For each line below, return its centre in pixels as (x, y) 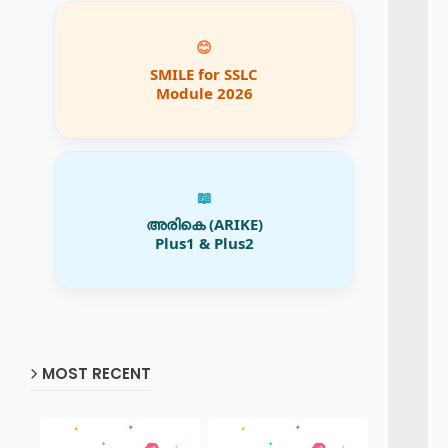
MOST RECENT (96, 373)
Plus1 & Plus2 (204, 242)
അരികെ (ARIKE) (204, 223)
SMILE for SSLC (204, 73)
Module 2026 (204, 92)
